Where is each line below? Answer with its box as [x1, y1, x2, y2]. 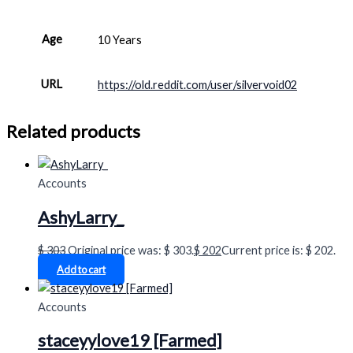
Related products [6, 121, 140, 143]
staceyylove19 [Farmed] [38, 329, 222, 351]
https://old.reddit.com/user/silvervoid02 [98, 77, 297, 91]
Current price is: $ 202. [221, 243, 336, 257]
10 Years [98, 32, 142, 46]
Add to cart [57, 262, 106, 276]
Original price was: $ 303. [68, 243, 194, 257]
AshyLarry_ [38, 206, 124, 228]
